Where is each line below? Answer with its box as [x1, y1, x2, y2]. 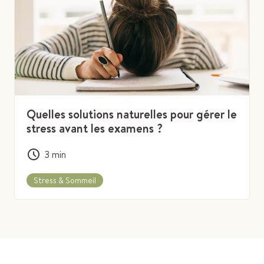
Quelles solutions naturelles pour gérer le [27, 106, 237, 123]
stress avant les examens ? [27, 120, 163, 137]
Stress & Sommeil [34, 174, 96, 187]
